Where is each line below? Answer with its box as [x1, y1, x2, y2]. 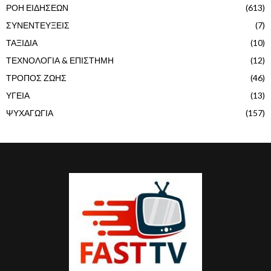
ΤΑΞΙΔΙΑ [6, 38, 38, 48]
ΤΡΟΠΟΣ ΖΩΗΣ [6, 73, 67, 83]
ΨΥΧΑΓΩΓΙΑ [6, 108, 53, 119]
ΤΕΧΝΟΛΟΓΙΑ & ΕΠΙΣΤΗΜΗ [6, 55, 114, 66]
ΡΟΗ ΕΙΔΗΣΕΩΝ [6, 2, 68, 13]
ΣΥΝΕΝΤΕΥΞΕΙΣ [6, 20, 70, 31]
